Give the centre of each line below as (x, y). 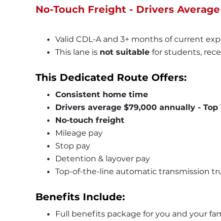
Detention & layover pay (102, 159)
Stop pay (73, 146)
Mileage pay (79, 133)
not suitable (126, 52)
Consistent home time (101, 95)
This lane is (77, 52)
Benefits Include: (80, 197)
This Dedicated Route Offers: (111, 78)
